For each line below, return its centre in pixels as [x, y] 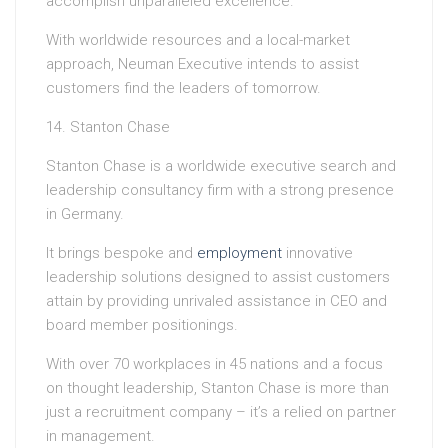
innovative [317, 253]
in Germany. [85, 214]
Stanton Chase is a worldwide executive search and [221, 166]
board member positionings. [142, 325]
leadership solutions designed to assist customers [218, 277]
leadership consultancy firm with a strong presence [220, 190]
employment [239, 253]
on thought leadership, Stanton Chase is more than [217, 388]
